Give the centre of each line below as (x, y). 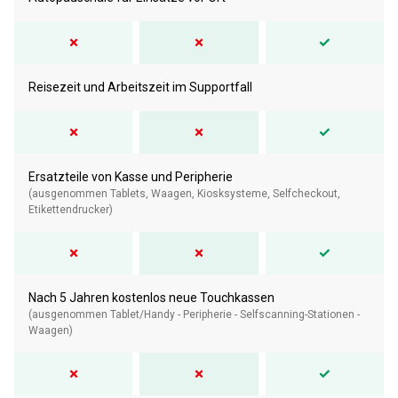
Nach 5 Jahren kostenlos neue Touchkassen (151, 297)
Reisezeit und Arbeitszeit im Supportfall (140, 87)
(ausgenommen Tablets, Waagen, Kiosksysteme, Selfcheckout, (184, 193)
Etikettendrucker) (71, 209)
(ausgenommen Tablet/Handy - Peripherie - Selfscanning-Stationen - (194, 314)
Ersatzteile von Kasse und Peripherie (131, 176)
